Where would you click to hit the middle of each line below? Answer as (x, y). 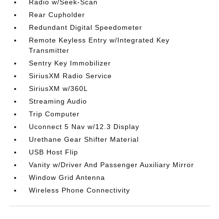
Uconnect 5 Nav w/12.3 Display (84, 127)
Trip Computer (55, 114)
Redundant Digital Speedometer (86, 27)
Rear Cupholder (57, 15)
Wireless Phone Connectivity (80, 190)
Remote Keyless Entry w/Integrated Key (99, 40)
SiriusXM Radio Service (71, 76)
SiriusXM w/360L (59, 88)
